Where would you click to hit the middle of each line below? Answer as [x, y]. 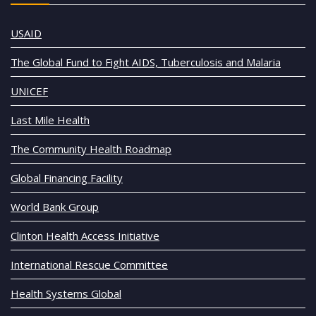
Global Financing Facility [67, 177]
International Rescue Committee [89, 264]
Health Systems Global [66, 293]
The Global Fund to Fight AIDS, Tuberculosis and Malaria [146, 62]
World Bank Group [55, 206]
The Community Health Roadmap [91, 148]
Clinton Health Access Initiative [85, 235]
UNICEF [29, 91]
